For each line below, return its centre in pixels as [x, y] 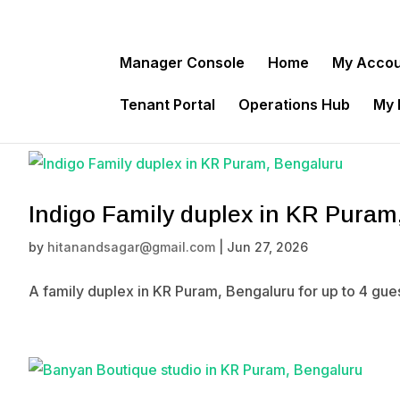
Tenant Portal [168, 104]
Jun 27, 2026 [267, 247]
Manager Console [183, 62]
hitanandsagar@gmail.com [131, 247]
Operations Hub [295, 104]
